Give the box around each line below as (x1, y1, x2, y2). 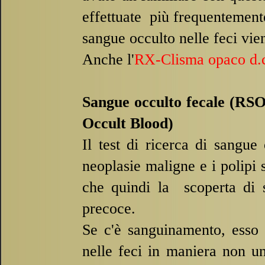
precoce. (82, 200, 135, 217)
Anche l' (82, 51, 134, 68)
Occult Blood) (82, 115, 173, 132)
